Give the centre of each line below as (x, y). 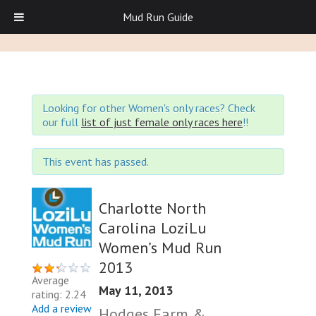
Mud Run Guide (158, 17)
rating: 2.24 (59, 294)
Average (50, 280)
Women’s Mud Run (160, 247)
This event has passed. (96, 162)
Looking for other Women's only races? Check (149, 108)
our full (62, 122)
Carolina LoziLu (152, 227)
